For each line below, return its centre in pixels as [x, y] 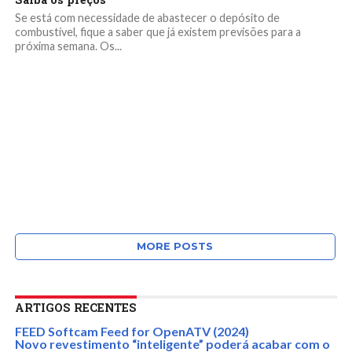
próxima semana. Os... [68, 46]
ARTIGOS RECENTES [75, 308]
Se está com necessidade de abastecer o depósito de [147, 18]
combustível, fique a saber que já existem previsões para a [158, 32]
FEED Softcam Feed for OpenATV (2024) [132, 331]
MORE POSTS [175, 246]
